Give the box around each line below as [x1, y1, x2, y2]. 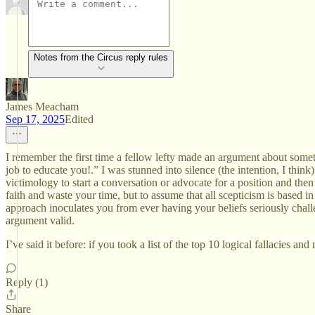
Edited [65, 113, 94, 125]
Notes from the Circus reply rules [34, 52, 168, 63]
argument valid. [6, 214, 75, 226]
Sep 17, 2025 [6, 113, 65, 125]
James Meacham [6, 101, 79, 112]
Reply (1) [6, 276, 48, 288]
